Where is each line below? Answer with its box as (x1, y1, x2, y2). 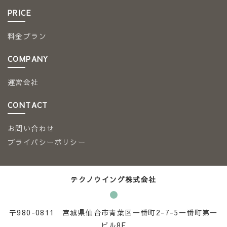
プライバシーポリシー (8, 137, 86, 147)
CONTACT (8, 100, 48, 110)
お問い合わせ (8, 123, 55, 134)
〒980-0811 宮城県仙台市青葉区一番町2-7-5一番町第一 (9, 207, 218, 218)
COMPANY (8, 54, 49, 64)
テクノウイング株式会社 (70, 174, 157, 185)
